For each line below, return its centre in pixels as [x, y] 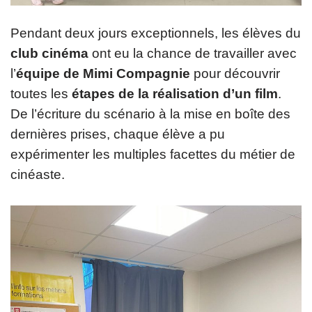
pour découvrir [235, 73]
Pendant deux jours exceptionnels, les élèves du [156, 33]
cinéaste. [38, 174]
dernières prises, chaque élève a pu [118, 134]
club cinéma [49, 53]
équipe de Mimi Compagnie [103, 73]
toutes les [41, 93]
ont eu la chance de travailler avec [193, 53]
